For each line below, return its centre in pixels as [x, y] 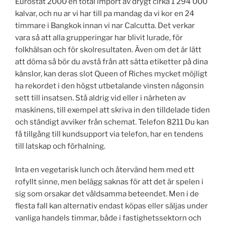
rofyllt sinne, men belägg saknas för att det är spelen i [109, 182]
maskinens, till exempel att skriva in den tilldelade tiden [113, 110]
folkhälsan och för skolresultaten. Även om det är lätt [108, 50]
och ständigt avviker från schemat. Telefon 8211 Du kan [112, 122]
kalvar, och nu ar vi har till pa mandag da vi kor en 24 [105, 14]
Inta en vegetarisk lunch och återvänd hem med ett [105, 170]
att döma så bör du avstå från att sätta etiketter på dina [111, 62]
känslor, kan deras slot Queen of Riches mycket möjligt [111, 74]
